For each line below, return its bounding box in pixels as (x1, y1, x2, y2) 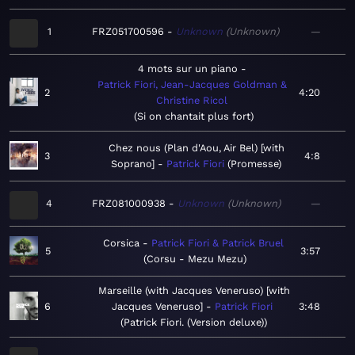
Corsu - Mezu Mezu (146, 253, 243, 265)
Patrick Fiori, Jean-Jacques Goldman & (97, 78, 287, 91)
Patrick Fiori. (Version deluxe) (124, 316, 264, 329)
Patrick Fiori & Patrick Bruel (151, 237, 284, 250)
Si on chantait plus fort (136, 110, 250, 123)
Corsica (102, 237, 139, 250)
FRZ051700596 (92, 25, 164, 38)
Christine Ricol (156, 94, 227, 107)
